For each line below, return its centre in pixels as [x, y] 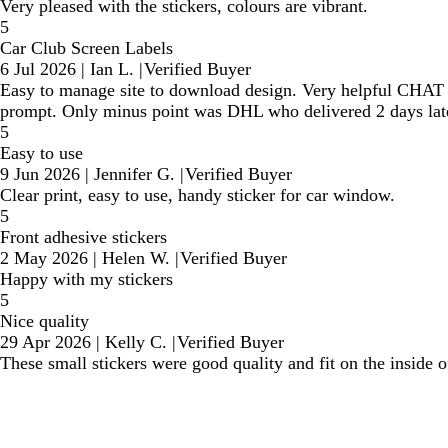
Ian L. [112, 69]
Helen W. [136, 258]
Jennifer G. [134, 174]
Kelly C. [136, 342]
